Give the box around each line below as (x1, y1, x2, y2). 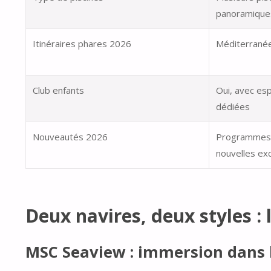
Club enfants (33, 84, 85, 97)
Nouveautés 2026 (33, 131, 108, 143)
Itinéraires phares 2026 (33, 38, 132, 50)
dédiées (216, 100, 250, 113)
